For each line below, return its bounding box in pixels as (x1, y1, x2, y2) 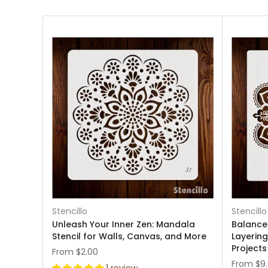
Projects (232, 242, 267, 254)
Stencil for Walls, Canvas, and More (52, 230, 206, 242)
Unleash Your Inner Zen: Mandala (52, 218, 195, 230)
